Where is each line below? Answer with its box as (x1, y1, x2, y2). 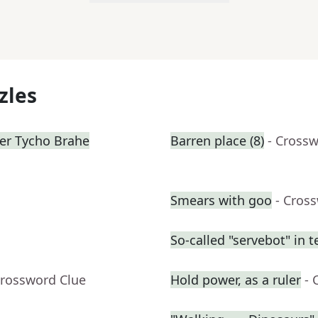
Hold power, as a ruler (170, 271, 301, 289)
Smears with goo (170, 192, 272, 209)
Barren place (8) (170, 132, 264, 150)
